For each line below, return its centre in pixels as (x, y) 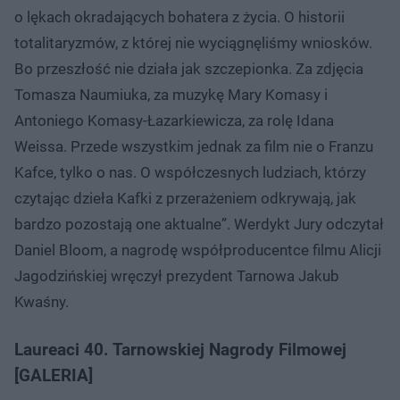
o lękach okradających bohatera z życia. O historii (179, 17)
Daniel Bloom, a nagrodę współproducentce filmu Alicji (198, 250)
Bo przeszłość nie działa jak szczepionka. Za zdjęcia (189, 68)
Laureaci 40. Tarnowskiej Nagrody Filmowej (180, 349)
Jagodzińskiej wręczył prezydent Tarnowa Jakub (177, 275)
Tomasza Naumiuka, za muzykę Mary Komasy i (171, 94)
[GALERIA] (54, 375)
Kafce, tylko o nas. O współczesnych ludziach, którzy (190, 172)
